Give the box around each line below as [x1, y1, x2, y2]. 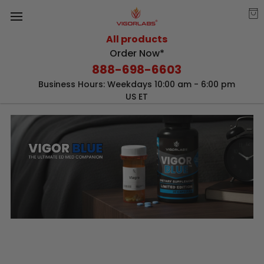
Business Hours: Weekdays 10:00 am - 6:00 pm [38, 78, 236, 90]
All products [106, 32, 168, 46]
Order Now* [109, 47, 164, 60]
